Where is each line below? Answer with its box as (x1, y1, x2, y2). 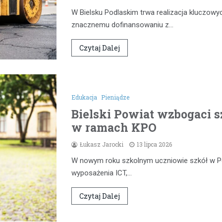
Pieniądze (101, 93, 129, 101)
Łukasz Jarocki (80, 140, 123, 148)
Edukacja (71, 93, 97, 101)
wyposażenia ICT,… (71, 168, 132, 177)
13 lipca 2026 (137, 140, 172, 148)
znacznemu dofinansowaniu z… (71, 20, 173, 29)
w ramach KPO (71, 119, 157, 135)
